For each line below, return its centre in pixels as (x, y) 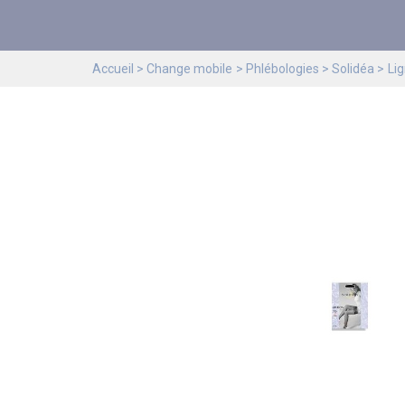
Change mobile (190, 69)
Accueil (113, 69)
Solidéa (353, 69)
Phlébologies (282, 69)
